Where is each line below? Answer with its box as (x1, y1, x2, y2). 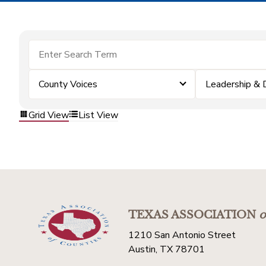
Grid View (28, 108, 69, 122)
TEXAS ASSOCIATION (128, 208, 256, 221)
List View (78, 108, 118, 122)
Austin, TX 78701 (128, 243, 205, 256)
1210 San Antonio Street (128, 229, 236, 242)
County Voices (39, 78, 97, 91)
